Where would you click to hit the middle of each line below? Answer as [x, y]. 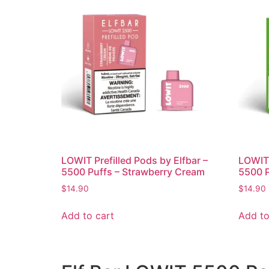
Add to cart [88, 216]
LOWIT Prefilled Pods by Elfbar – [134, 161]
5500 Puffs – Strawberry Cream [133, 172]
